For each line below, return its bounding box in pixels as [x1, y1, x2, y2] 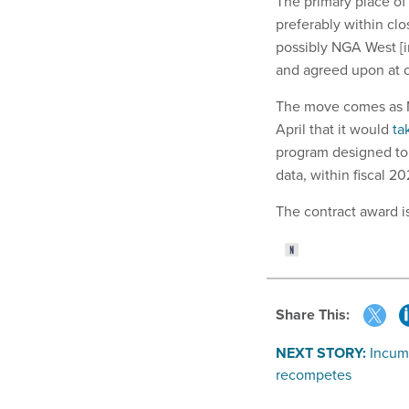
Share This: [285, 303, 350, 325]
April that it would [276, 119, 393, 141]
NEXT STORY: [276, 341, 366, 363]
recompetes [276, 363, 351, 385]
